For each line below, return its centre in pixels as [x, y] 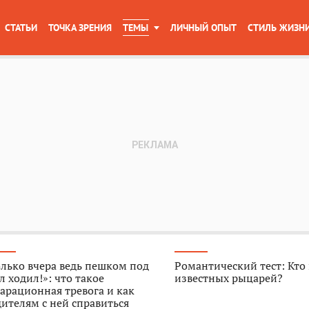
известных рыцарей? [229, 278]
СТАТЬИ [21, 28]
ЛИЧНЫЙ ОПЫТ [203, 28]
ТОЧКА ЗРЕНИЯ [80, 28]
